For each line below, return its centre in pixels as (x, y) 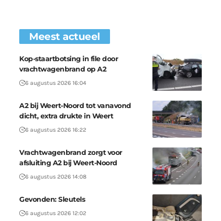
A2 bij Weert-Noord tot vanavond (75, 106)
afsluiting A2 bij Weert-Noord (68, 163)
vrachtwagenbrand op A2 (63, 69)
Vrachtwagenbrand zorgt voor (71, 152)
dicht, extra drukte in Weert (66, 116)
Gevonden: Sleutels (52, 199)
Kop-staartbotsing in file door (69, 59)
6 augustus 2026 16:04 (56, 83)
